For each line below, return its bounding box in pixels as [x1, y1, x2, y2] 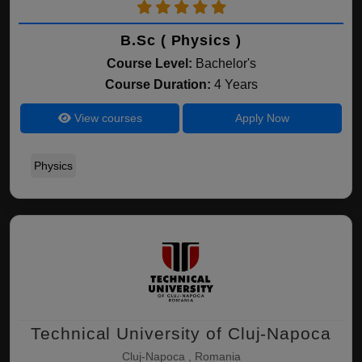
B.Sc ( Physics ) [120, 32, 242, 48]
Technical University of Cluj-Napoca [31, 324, 331, 343]
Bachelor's [195, 57, 256, 70]
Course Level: [106, 57, 192, 70]
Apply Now [234, 112, 289, 124]
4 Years [213, 78, 258, 91]
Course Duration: [104, 78, 214, 91]
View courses [70, 112, 142, 124]
